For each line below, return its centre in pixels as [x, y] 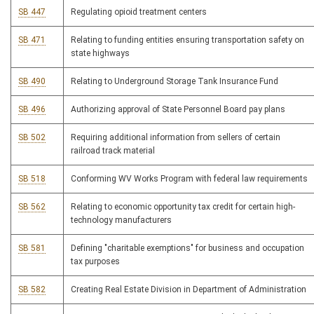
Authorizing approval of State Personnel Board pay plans [178, 110]
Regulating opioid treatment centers [139, 12]
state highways [100, 54]
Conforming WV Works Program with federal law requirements [189, 179]
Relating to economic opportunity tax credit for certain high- [183, 207]
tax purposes [95, 262]
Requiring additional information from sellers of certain [176, 138]
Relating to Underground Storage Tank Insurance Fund [175, 82]
